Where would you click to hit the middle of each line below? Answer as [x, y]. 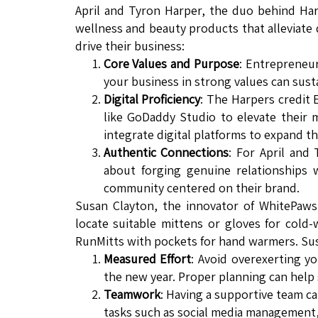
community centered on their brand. [201, 188]
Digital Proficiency [152, 99]
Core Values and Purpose [171, 64]
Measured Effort [147, 259]
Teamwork [132, 295]
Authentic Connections [166, 153]
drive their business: [130, 46]
